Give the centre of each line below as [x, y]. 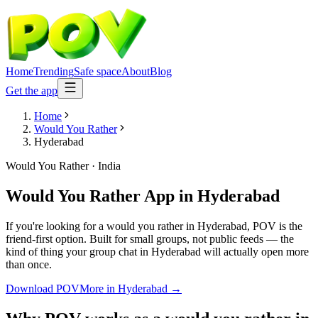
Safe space [98, 71]
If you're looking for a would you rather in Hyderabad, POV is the [154, 226]
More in [99, 288]
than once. [29, 264]
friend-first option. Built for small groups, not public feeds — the [150, 238]
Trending [54, 71]
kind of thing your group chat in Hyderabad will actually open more [157, 251]
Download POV [43, 288]
